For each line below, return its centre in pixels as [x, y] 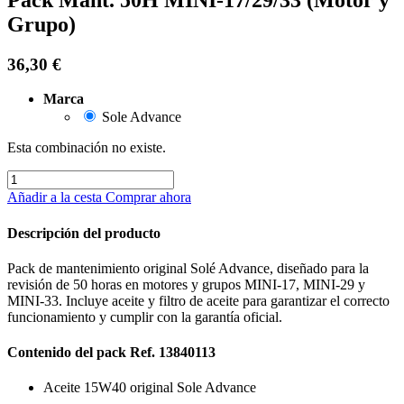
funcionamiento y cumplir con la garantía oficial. [145, 317]
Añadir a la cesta [56, 197]
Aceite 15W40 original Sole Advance [150, 388]
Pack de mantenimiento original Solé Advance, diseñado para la [188, 268]
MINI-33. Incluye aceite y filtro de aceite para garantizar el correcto [198, 300]
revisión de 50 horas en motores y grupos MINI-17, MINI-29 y [186, 284]
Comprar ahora [148, 197]
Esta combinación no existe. [87, 148]
